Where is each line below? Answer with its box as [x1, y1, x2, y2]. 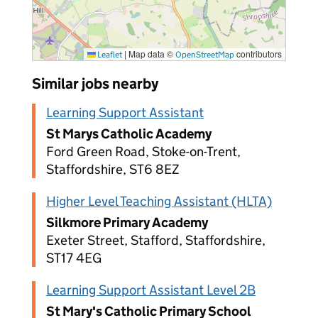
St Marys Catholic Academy [46, 126, 212, 142]
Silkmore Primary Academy [46, 214, 208, 231]
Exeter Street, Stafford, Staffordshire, [46, 232, 265, 248]
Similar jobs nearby [32, 75, 158, 93]
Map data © [126, 48, 175, 60]
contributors [234, 48, 282, 60]
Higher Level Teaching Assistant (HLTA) [46, 193, 272, 209]
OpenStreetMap [175, 49, 234, 60]
